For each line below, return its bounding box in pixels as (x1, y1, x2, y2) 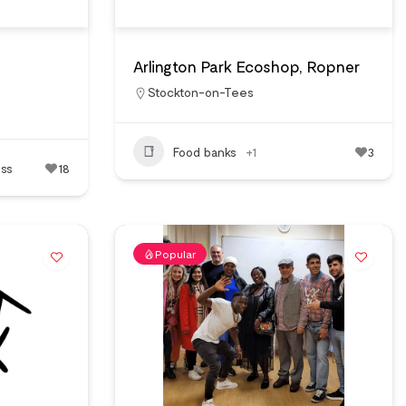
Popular (155, 247, 197, 260)
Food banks (173, 143, 237, 159)
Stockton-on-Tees (148, 84, 254, 100)
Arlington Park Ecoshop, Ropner (133, 56, 360, 76)
